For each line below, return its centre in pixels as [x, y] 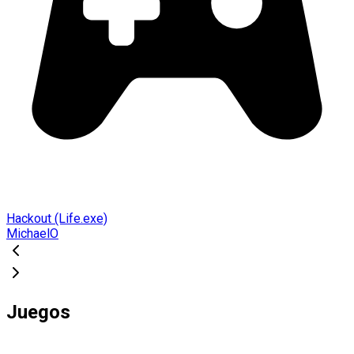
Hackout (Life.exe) [57, 218]
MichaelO [32, 233]
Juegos [38, 312]
